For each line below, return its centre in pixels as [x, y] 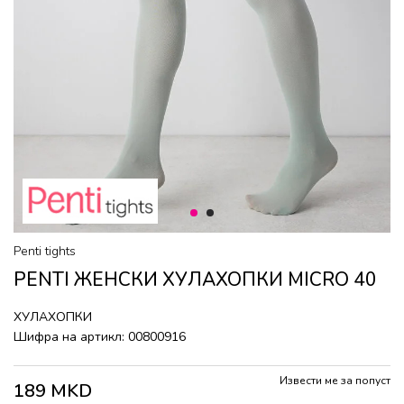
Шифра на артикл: [71, 337]
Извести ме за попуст [335, 381]
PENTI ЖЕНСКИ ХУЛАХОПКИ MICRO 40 [195, 280]
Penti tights [45, 251]
